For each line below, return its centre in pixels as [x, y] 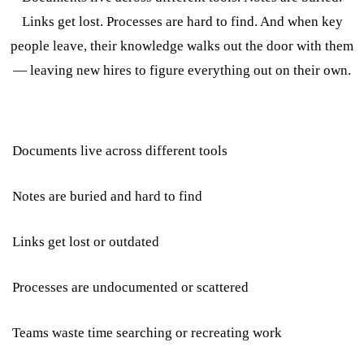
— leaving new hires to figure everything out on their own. [182, 70]
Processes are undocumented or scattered [130, 287]
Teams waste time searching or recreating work [147, 332]
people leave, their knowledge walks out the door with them [182, 45]
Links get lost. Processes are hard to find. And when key [182, 21]
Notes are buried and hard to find [107, 196]
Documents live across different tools [120, 150]
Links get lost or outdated [86, 241]
